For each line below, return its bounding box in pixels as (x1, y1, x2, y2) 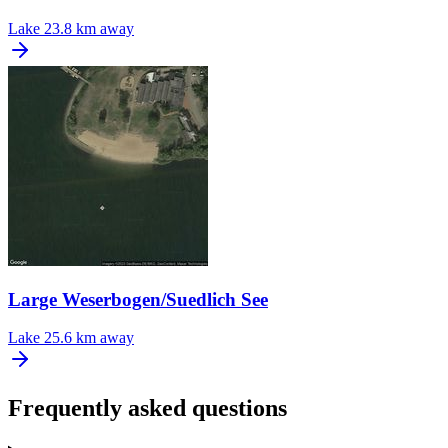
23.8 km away (44, 19, 134, 37)
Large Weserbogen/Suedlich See (8, 288, 268, 310)
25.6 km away (44, 329, 134, 347)
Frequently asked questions (8, 395, 287, 422)
